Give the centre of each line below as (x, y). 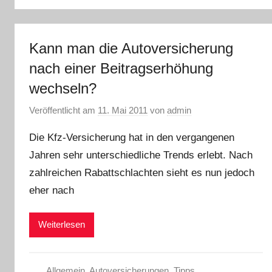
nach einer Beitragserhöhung (121, 68)
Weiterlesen (62, 224)
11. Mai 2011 (123, 110)
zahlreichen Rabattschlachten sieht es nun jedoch (142, 173)
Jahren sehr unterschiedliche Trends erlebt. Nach (141, 155)
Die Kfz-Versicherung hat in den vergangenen (132, 138)
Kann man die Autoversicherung (131, 48)
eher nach (52, 191)
